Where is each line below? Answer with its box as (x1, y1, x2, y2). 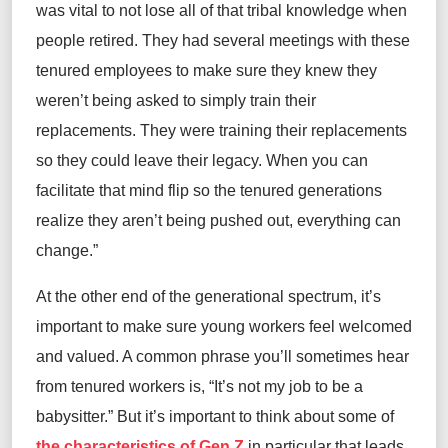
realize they (36, 212, 122, 230)
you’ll (254, 348, 292, 366)
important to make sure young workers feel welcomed (36, 318, 412, 336)
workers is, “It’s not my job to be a (125, 378, 363, 396)
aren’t (122, 212, 162, 230)
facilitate (36, 182, 95, 200)
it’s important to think (145, 408, 290, 426)
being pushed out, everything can (162, 212, 401, 230)
